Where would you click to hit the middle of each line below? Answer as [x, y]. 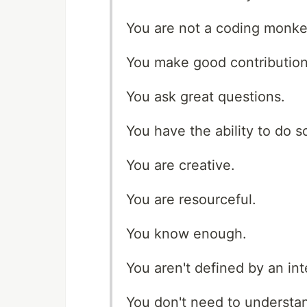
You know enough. [186, 233]
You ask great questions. [206, 96]
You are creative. [181, 165]
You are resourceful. [191, 199]
